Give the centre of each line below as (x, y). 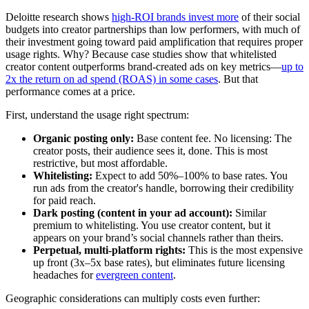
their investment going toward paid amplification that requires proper (154, 42)
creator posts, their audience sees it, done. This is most (150, 151)
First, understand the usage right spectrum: (97, 115)
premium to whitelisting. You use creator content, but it (152, 226)
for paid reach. (64, 201)
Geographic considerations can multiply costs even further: (133, 299)
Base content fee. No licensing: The (213, 139)
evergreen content (134, 275)
